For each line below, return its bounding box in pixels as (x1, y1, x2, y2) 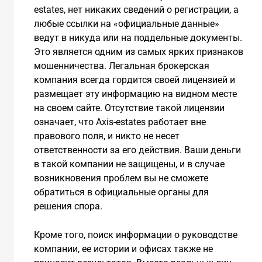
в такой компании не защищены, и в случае (33, 158, 225, 170)
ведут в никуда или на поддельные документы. (33, 32, 242, 43)
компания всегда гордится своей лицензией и (33, 74, 235, 85)
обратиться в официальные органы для (33, 186, 209, 198)
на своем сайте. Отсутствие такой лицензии (33, 102, 225, 113)
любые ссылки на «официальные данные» (33, 18, 219, 29)
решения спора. (33, 200, 102, 212)
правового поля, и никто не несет (33, 130, 180, 142)
